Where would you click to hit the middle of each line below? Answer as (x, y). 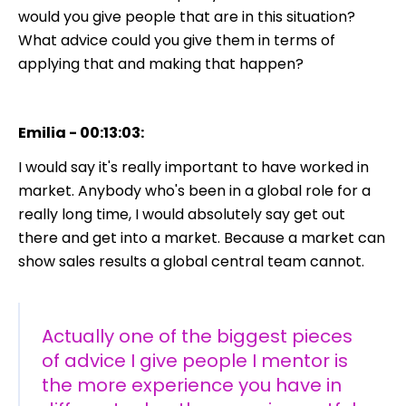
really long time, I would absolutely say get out (182, 214)
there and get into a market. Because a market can (202, 237)
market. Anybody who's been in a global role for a (194, 190)
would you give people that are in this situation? (187, 16)
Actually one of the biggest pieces (197, 336)
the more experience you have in (192, 385)
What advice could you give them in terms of (177, 40)
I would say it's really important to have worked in (193, 167)
